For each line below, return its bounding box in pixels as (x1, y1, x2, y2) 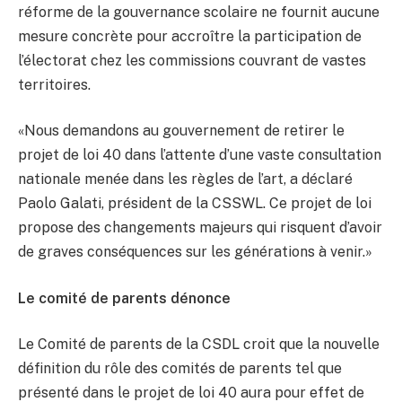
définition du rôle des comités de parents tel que (18, 360, 342, 378)
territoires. (18, 75, 91, 93)
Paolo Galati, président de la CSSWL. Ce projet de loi (18, 195, 371, 213)
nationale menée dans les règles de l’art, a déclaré (18, 170, 353, 188)
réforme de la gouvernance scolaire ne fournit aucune (18, 3, 380, 21)
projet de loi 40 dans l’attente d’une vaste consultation (18, 146, 381, 164)
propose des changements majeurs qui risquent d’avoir (18, 219, 382, 237)
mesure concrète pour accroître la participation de (18, 27, 362, 45)
